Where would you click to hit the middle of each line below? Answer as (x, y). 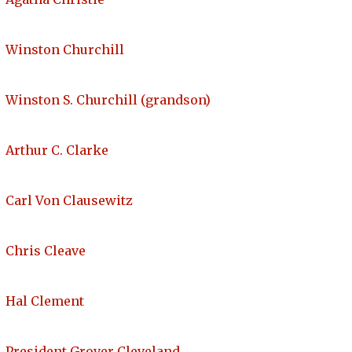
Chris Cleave (46, 251)
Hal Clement (45, 301)
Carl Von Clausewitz (69, 201)
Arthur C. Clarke (57, 150)
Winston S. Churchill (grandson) (108, 100)
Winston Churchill (65, 50)
